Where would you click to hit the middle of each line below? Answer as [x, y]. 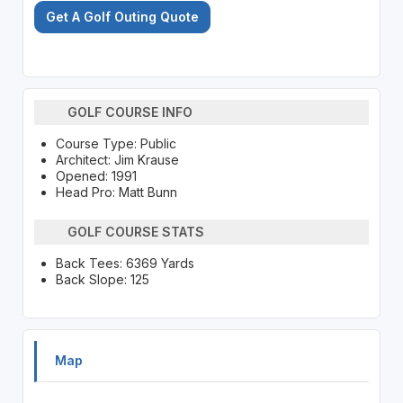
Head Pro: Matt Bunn [116, 192]
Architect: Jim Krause [117, 159]
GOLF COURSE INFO [130, 112]
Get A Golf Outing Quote [122, 16]
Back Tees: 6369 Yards [125, 263]
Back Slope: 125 [102, 279]
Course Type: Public [116, 143]
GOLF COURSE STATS [136, 232]
